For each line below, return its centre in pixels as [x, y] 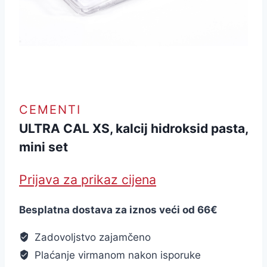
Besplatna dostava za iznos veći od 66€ [118, 209]
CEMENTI [50, 110]
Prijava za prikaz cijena [88, 179]
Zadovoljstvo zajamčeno [91, 237]
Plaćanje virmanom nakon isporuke [117, 255]
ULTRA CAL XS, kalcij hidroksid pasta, [133, 129]
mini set [44, 147]
